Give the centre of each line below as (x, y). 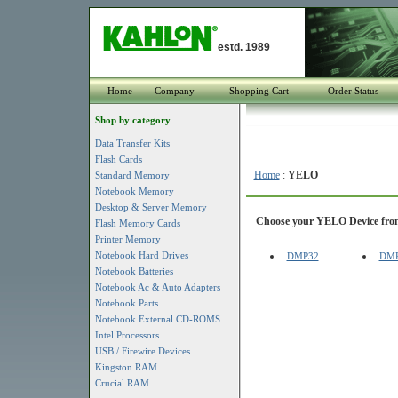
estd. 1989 (243, 47)
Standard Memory (132, 175)
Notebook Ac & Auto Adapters (157, 287)
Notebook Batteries (134, 271)
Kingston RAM (126, 367)
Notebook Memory (134, 191)
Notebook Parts (126, 303)
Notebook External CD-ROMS (157, 319)
